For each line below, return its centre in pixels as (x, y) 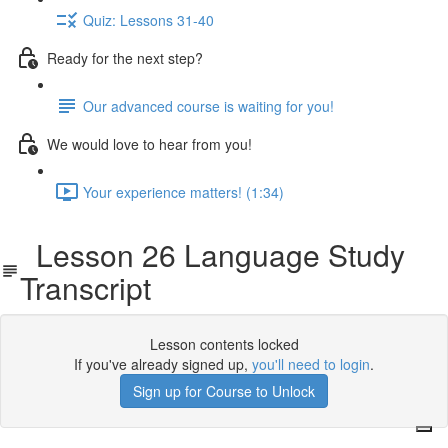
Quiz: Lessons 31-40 (148, 19)
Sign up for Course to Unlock (224, 391)
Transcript (85, 287)
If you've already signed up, (163, 364)
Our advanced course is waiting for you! (208, 105)
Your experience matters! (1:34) (183, 191)
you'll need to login (311, 364)
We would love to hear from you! (149, 143)
